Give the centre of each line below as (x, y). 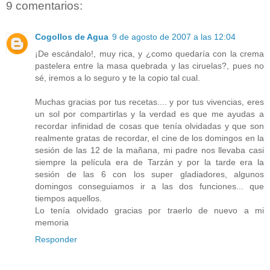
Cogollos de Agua (72, 37)
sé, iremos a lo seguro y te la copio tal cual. (118, 78)
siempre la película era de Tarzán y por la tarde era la (149, 162)
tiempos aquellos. (68, 199)
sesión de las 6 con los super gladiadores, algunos (149, 174)
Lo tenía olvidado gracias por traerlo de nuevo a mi (149, 211)
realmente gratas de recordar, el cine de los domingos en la (149, 138)
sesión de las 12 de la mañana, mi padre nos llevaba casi (149, 150)
